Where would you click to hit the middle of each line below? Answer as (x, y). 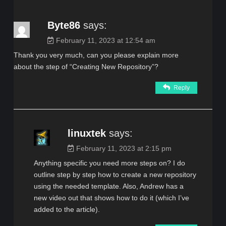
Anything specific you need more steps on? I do (109, 163)
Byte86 (64, 25)
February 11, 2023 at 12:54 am (105, 40)
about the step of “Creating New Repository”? (86, 66)
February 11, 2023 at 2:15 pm (124, 148)
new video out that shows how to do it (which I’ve (111, 197)
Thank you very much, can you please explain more (96, 55)
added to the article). (67, 209)
